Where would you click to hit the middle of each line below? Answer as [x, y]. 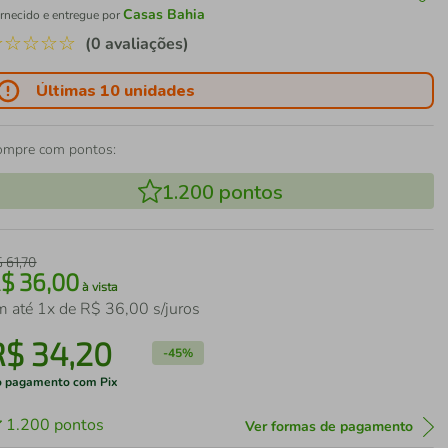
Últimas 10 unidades [116, 90]
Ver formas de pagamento [328, 426]
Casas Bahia [164, 14]
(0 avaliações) [137, 44]
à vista [99, 286]
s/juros [175, 309]
